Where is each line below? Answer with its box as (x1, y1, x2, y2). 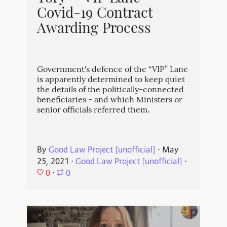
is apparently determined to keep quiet (36, 74, 185, 87)
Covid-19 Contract (36, 3, 153, 26)
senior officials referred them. (36, 104, 150, 118)
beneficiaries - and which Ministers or (36, 94, 182, 107)
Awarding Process (36, 18, 151, 41)
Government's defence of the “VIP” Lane (36, 64, 188, 77)
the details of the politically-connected (36, 84, 184, 97)
